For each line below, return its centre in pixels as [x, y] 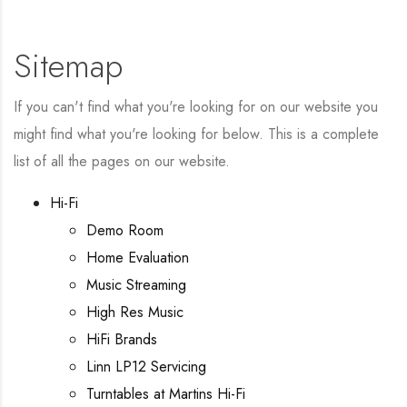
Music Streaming [136, 285]
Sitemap [68, 66]
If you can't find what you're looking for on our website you [196, 107]
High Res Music [135, 312]
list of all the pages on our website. [122, 161]
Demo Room [125, 230]
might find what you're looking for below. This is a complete [196, 134]
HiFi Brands [122, 339]
